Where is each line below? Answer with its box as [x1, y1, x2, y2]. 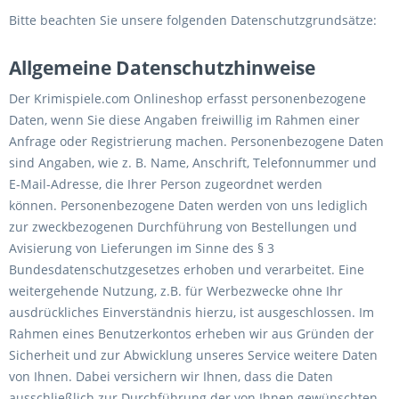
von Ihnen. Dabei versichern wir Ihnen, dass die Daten [9, 368, 333, 385]
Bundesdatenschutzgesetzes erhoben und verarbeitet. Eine [9, 261, 364, 278]
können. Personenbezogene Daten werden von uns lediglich [9, 197, 368, 214]
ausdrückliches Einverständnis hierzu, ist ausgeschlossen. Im [9, 304, 374, 321]
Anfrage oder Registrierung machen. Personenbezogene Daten [9, 133, 384, 150]
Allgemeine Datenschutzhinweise [9, 55, 315, 80]
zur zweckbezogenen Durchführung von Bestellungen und [9, 218, 357, 235]
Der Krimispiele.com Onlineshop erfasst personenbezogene [9, 90, 366, 107]
